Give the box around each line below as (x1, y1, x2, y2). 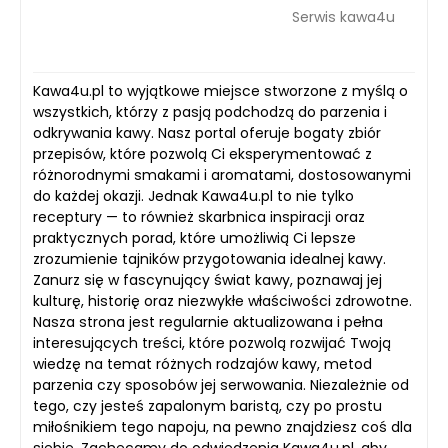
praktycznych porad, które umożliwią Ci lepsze (33, 228, 356, 248)
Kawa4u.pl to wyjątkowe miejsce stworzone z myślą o (33, 81, 408, 101)
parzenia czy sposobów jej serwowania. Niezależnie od (33, 375, 409, 395)
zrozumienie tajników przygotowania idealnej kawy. (33, 249, 386, 269)
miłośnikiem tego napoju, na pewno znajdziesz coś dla (33, 417, 412, 437)
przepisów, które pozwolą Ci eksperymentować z (33, 144, 372, 164)
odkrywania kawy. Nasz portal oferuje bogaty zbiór (33, 123, 381, 143)
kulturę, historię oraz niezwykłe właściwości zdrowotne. (33, 291, 412, 311)
